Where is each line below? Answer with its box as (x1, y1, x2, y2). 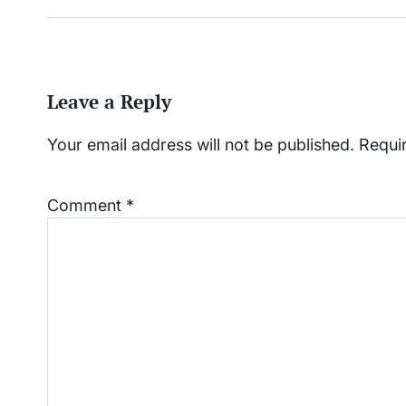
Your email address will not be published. (47, 135, 354, 155)
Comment (47, 196, 126, 216)
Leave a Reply (47, 89, 171, 115)
